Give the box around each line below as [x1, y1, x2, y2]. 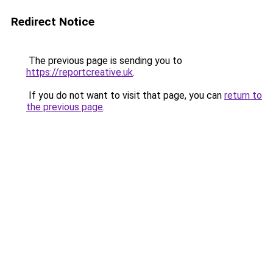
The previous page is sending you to [26, 55, 182, 66]
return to [224, 90, 262, 101]
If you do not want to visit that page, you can [26, 90, 224, 101]
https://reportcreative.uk [26, 66, 133, 78]
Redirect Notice [11, 15, 94, 29]
